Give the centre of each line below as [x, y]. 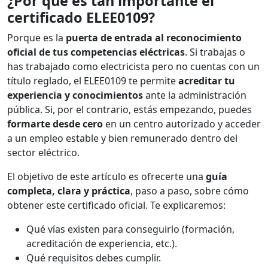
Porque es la [36, 37]
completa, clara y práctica [69, 191]
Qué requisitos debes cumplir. [94, 258]
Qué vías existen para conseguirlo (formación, [130, 229]
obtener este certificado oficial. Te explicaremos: [116, 205]
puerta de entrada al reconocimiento [154, 37]
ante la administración [195, 95]
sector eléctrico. [43, 152]
